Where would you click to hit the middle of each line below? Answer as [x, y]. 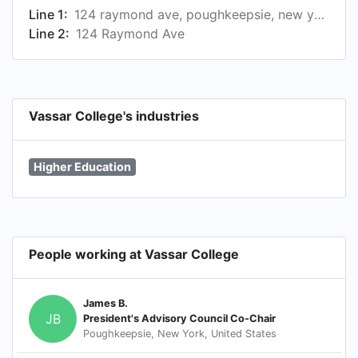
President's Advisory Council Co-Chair [179, 319]
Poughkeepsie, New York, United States [180, 334]
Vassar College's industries [114, 116]
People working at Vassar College [134, 254]
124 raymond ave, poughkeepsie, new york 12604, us [319, 14]
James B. [105, 304]
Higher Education [82, 167]
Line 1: [48, 14]
